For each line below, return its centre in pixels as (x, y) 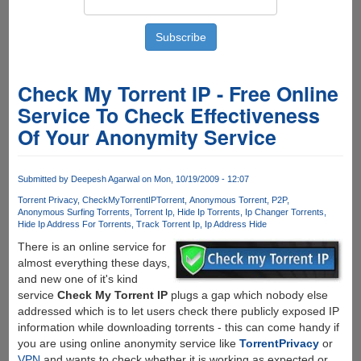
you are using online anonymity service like (128, 344)
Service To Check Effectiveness (168, 115)
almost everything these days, (93, 263)
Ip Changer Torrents (284, 212)
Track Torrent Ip (168, 224)
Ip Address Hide (235, 224)
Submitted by (44, 179)
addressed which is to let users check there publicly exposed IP (178, 311)
